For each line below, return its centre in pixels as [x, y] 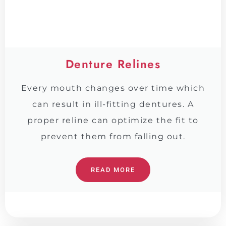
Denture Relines [113, 64]
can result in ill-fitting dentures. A [113, 104]
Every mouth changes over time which [113, 88]
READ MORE [113, 169]
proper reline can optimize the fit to [113, 120]
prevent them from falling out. [113, 136]
